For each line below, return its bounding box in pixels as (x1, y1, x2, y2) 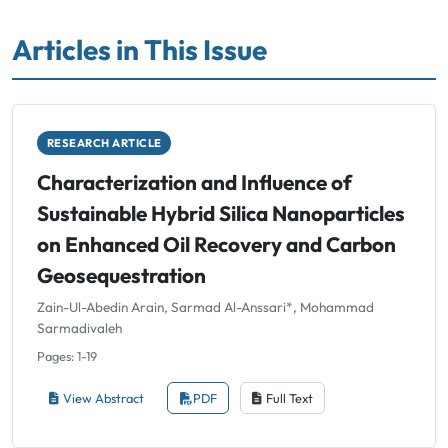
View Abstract (63, 389, 145, 406)
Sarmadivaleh (37, 319, 122, 338)
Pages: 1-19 (37, 348, 97, 365)
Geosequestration (37, 261, 206, 288)
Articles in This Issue (12, 31, 267, 67)
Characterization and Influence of (37, 168, 352, 195)
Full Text (265, 389, 313, 406)
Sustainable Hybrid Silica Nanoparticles (37, 199, 405, 226)
